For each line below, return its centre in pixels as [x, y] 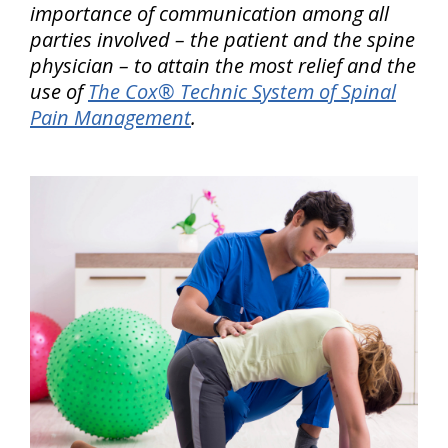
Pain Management [110, 118]
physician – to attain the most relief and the [223, 66]
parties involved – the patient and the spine [222, 40]
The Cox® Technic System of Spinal [242, 92]
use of [59, 92]
